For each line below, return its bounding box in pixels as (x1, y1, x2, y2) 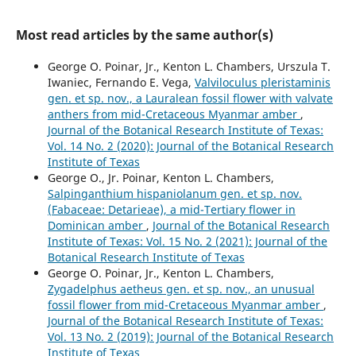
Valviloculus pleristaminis (194, 75, 331, 91)
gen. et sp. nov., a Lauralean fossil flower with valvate (47, 91, 333, 106)
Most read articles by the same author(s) (15, 26, 273, 44)
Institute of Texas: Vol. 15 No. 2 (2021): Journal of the (47, 234, 327, 250)
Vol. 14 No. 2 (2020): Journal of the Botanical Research (47, 138, 334, 154)
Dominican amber (47, 218, 146, 234)
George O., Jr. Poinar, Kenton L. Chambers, (47, 170, 274, 186)
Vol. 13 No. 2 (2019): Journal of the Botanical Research (47, 329, 334, 345)
